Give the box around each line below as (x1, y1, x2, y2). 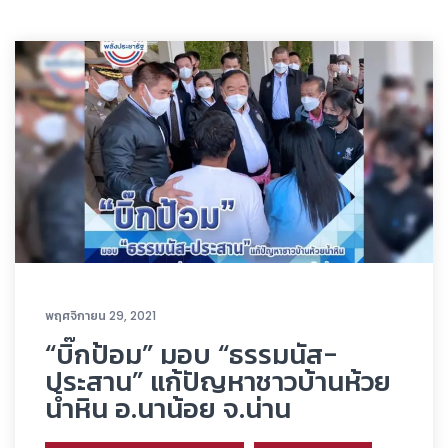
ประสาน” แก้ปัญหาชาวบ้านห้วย (45, 361, 391, 401)
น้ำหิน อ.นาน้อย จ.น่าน (45, 388, 291, 428)
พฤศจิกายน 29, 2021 (45, 306, 156, 324)
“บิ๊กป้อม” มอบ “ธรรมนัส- (45, 334, 338, 374)
